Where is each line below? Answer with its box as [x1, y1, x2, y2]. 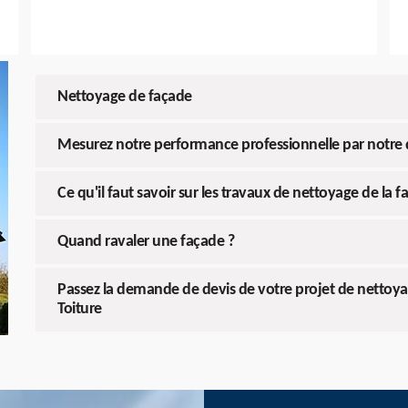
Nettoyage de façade [57, 88, 192, 107]
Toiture [57, 301, 102, 319]
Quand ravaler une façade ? [57, 233, 234, 251]
